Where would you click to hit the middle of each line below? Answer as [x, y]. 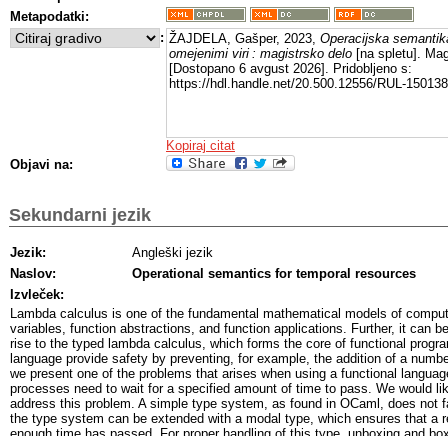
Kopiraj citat [200, 145]
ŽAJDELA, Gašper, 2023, [244, 38]
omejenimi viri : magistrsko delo [260, 53]
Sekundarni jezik [80, 214]
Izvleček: [37, 294]
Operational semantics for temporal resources [274, 273]
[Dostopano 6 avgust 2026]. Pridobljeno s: [290, 68]
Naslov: [33, 273]
